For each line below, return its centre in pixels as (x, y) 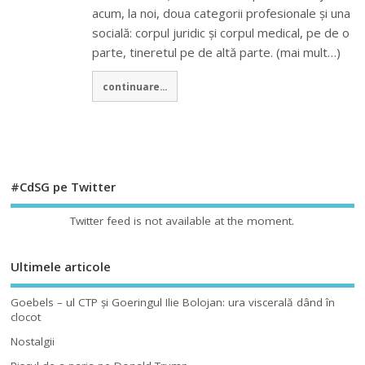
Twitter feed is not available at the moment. (182, 221)
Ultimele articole (61, 267)
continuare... (135, 87)
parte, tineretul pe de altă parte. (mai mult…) (217, 52)
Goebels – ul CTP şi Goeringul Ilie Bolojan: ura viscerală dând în (173, 302)
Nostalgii (33, 341)
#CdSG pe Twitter (64, 186)
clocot (26, 317)
